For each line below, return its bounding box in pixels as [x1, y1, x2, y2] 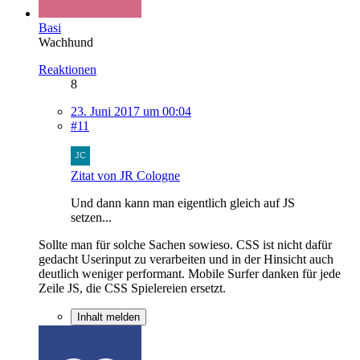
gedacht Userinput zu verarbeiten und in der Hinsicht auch [39, 252, 333, 266]
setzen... [71, 210, 112, 224]
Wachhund [39, 35, 93, 49]
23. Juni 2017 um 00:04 [71, 104, 191, 118]
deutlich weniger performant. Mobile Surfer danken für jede [39, 266, 341, 280]
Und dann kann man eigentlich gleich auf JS [71, 195, 295, 210]
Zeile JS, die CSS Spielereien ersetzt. [39, 280, 226, 295]
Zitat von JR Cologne [71, 168, 180, 182]
